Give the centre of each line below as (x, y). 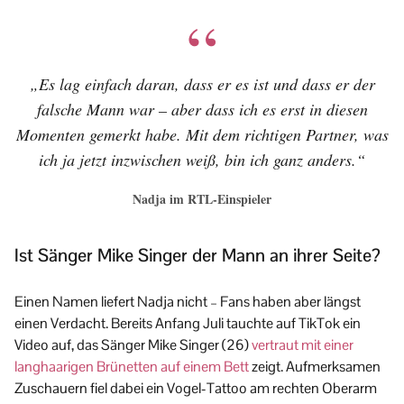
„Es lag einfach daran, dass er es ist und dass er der (202, 84)
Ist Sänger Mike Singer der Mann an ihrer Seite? (197, 256)
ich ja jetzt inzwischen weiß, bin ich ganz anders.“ (202, 160)
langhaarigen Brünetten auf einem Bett (132, 367)
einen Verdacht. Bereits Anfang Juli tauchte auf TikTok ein (188, 324)
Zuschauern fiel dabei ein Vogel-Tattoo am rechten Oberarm (196, 389)
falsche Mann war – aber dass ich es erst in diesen (202, 110)
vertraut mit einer (303, 345)
